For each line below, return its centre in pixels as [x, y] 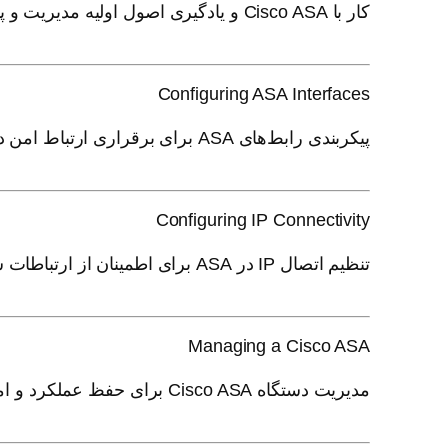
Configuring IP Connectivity [262, 219]
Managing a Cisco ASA [279, 345]
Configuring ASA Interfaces [263, 93]
